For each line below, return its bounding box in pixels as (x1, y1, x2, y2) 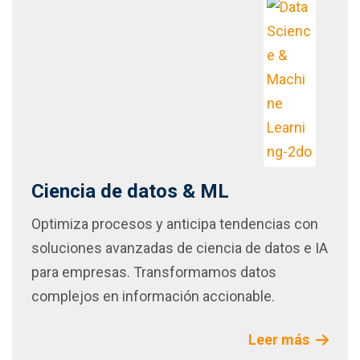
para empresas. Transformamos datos (31, 264, 276, 281)
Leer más (248, 331, 310, 349)
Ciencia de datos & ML (31, 180, 229, 203)
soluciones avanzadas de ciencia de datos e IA (31, 239, 328, 257)
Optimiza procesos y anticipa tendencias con (31, 215, 318, 233)
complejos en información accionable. (31, 288, 275, 305)
